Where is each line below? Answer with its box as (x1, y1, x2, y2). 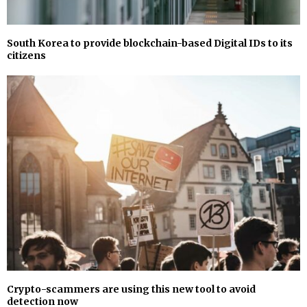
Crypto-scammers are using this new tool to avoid (7, 282, 256, 295)
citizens (7, 49, 46, 62)
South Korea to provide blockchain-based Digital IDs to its (7, 36, 293, 49)
